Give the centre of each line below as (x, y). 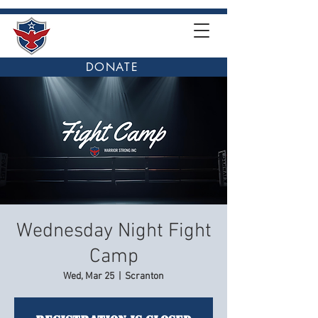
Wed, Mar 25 (89, 276)
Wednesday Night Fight (114, 231)
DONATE (112, 67)
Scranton (144, 276)
